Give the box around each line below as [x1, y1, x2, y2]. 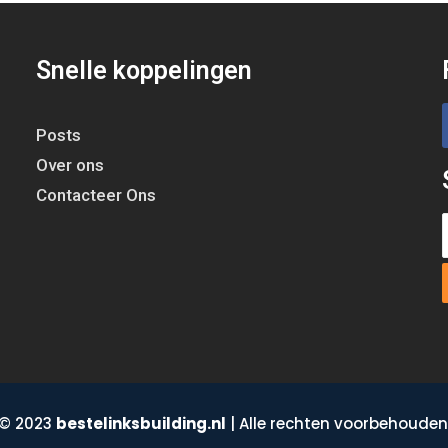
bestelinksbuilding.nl [55, 413, 226, 435]
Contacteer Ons [35, 185, 156, 206]
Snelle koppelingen [35, 56, 252, 86]
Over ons [35, 155, 104, 176]
